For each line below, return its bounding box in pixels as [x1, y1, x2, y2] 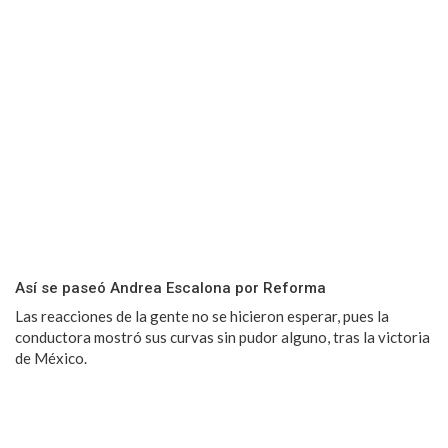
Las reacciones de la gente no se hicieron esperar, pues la [15, 306, 389, 325]
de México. [15, 348, 87, 367]
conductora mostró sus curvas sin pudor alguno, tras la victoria [15, 327, 430, 346]
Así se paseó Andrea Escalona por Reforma [15, 278, 326, 297]
